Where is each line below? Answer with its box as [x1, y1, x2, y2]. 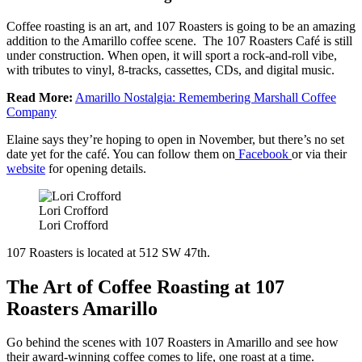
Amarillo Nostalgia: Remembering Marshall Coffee [75, 90, 336, 104]
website [6, 161, 45, 175]
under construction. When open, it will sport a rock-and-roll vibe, [6, 48, 337, 62]
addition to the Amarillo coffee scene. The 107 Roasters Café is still [6, 33, 352, 48]
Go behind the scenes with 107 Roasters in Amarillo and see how [6, 335, 339, 350]
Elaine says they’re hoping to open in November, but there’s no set [6, 132, 344, 146]
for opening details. [45, 161, 146, 175]
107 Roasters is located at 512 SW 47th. [6, 245, 210, 259]
